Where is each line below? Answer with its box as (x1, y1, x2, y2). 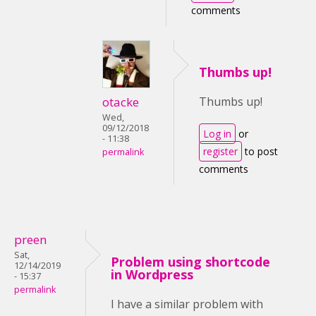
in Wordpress (111, 266, 193, 283)
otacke (102, 94, 139, 110)
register (203, 145, 238, 158)
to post (242, 145, 278, 158)
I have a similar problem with (111, 296, 263, 312)
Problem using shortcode (111, 253, 270, 270)
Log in (203, 127, 231, 140)
